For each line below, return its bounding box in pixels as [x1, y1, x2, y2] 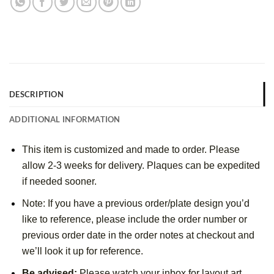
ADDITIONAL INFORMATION [9, 114, 120, 125]
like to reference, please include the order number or [21, 213, 247, 224]
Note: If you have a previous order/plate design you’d [21, 198, 250, 209]
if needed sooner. [21, 176, 97, 187]
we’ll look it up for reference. [21, 245, 143, 256]
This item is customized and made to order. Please [21, 144, 240, 155]
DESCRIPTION [9, 89, 64, 100]
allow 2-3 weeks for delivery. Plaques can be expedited [21, 160, 260, 171]
